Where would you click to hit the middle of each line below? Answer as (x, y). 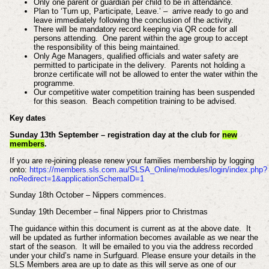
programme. (54, 83)
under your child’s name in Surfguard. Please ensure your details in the (132, 256)
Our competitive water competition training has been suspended (144, 92)
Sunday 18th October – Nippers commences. (88, 195)
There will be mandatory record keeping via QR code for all (135, 29)
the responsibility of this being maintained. (107, 47)
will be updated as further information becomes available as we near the (134, 238)
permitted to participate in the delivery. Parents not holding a (139, 65)
